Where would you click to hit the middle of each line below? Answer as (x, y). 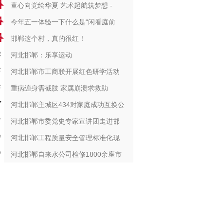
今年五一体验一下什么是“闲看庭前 (63, 22)
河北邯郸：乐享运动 (41, 55)
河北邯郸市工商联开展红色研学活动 (65, 72)
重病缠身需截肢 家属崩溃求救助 (59, 88)
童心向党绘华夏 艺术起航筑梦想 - (61, 5)
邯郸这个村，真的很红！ (48, 38)
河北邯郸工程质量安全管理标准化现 (65, 138)
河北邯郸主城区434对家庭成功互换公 (67, 105)
